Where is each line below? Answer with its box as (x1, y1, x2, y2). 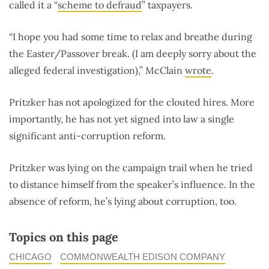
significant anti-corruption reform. (9, 129, 166, 142)
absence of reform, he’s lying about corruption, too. (9, 195, 237, 207)
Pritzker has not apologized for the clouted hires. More (9, 95, 255, 108)
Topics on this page (9, 229, 118, 244)
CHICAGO (9, 251, 52, 262)
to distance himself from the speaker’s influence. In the (9, 178, 255, 190)
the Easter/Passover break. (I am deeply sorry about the (9, 47, 256, 59)
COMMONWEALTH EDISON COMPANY (60, 251, 225, 262)
